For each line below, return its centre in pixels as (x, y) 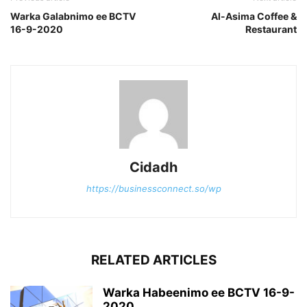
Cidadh (153, 168)
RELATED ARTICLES (153, 260)
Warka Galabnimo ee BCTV (73, 16)
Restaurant (271, 29)
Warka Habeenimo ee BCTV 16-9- (199, 293)
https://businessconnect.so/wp (153, 189)
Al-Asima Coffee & (254, 16)
